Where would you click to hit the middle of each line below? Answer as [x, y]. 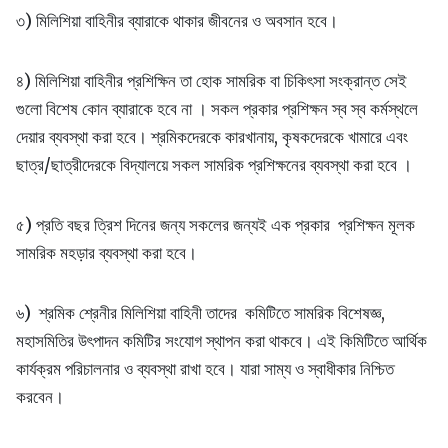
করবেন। [40, 397]
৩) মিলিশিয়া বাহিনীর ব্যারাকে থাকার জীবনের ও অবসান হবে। [177, 21]
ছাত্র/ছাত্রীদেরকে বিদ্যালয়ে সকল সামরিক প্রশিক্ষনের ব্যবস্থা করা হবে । [214, 165]
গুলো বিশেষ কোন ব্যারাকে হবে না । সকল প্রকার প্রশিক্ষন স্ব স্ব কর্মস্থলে [217, 109]
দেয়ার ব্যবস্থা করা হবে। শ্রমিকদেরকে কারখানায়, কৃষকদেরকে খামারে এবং [212, 137]
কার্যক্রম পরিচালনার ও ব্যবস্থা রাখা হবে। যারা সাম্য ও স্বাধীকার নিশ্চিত [205, 369]
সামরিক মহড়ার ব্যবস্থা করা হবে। [106, 253]
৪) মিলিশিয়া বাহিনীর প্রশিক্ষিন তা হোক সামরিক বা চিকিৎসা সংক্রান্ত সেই [211, 81]
